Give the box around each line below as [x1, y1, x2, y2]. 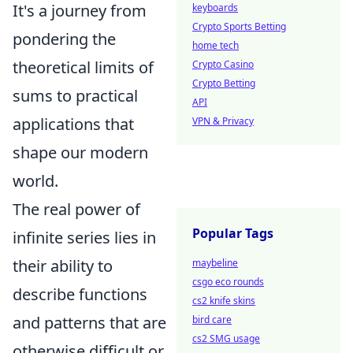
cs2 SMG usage [192, 332, 260, 345]
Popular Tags [192, 225, 273, 242]
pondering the [13, 28, 116, 50]
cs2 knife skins [192, 294, 255, 307]
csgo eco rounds [192, 275, 264, 288]
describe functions [13, 284, 147, 305]
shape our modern [13, 142, 148, 163]
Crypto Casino [192, 58, 254, 71]
